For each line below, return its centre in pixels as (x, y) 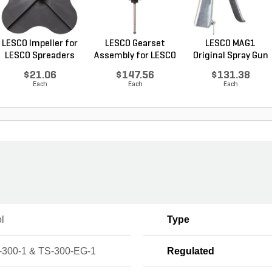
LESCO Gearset (135, 44)
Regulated (190, 251)
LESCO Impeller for (40, 44)
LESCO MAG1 (230, 44)
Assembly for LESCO (135, 56)
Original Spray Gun (230, 56)
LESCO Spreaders (40, 56)
